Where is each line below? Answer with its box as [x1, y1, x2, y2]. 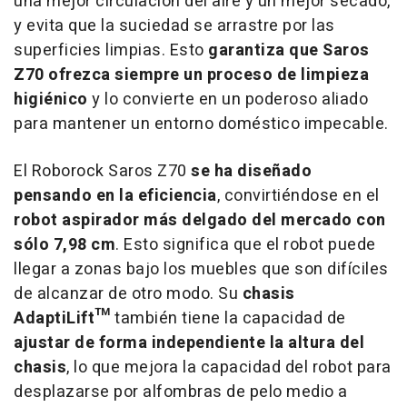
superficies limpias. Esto [14, 37, 208, 63]
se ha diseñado [191, 158, 312, 184]
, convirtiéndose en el [216, 183, 380, 208]
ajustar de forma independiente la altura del [14, 330, 364, 355]
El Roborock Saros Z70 [14, 158, 191, 184]
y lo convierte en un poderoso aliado [87, 86, 368, 112]
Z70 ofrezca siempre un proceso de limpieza [14, 62, 369, 87]
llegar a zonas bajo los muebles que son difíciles [14, 256, 389, 282]
